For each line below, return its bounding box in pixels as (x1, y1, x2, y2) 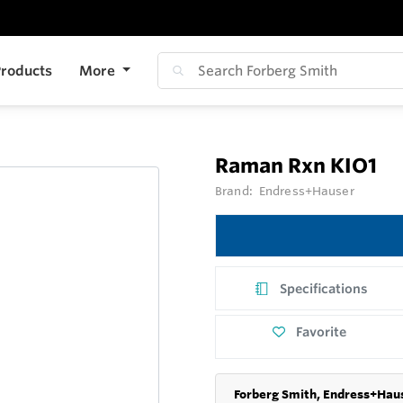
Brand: (215, 184, 255, 198)
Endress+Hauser (258, 184, 354, 198)
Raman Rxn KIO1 (215, 154, 377, 177)
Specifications (280, 280, 369, 297)
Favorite (296, 324, 347, 341)
